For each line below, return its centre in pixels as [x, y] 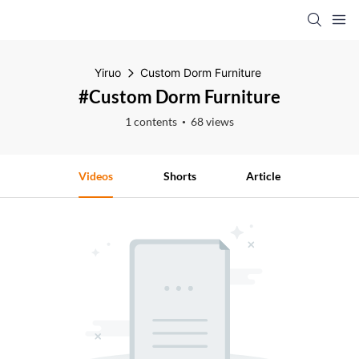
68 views [212, 121]
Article [264, 176]
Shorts [179, 176]
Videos [95, 176]
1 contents [151, 121]
